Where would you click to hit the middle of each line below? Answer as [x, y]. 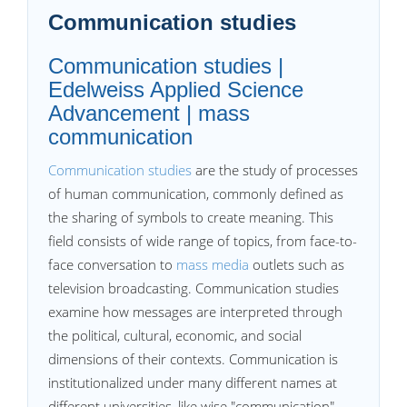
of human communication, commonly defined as [196, 194]
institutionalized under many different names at [193, 382]
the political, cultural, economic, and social [175, 335]
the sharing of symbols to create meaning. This [191, 217]
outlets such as [297, 264]
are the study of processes [275, 170]
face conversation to [112, 264]
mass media [213, 264]
